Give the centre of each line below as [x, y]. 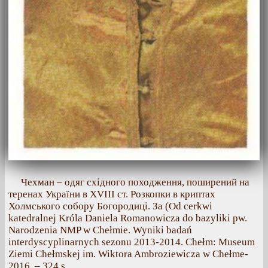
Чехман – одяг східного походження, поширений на [135, 182]
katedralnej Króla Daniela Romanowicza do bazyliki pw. [128, 218]
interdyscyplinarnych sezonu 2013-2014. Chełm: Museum [132, 242]
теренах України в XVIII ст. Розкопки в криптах [112, 194]
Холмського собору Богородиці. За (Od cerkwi [110, 206]
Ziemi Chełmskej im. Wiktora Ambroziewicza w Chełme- [128, 254]
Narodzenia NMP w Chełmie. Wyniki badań [100, 230]
